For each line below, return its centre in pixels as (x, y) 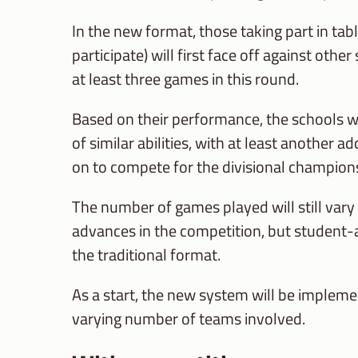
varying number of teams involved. (189, 319)
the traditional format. (146, 255)
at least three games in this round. (185, 79)
